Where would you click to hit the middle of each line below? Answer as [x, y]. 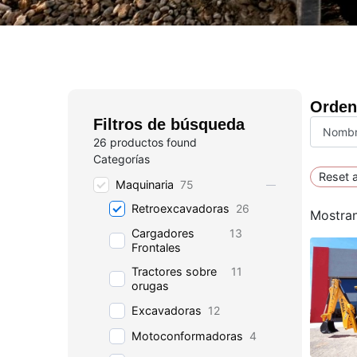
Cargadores [163, 233]
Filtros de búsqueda [169, 124]
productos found [152, 142]
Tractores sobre [175, 271]
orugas [151, 286]
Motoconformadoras [188, 336]
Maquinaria [145, 184]
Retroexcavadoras [181, 208]
